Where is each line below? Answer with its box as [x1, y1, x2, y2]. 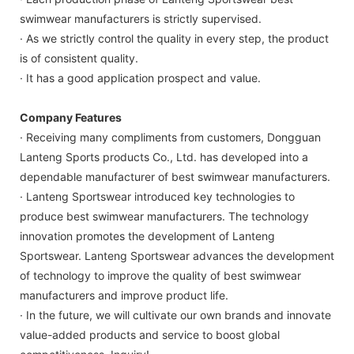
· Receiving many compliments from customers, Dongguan [20, 130, 321, 144]
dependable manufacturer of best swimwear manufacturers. [20, 169, 330, 183]
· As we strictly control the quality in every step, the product [20, 31, 329, 45]
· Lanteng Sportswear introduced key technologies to [20, 189, 295, 203]
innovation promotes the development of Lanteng [20, 228, 275, 243]
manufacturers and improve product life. [20, 288, 228, 302]
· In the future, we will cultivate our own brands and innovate [20, 307, 331, 322]
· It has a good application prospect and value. [20, 70, 261, 85]
